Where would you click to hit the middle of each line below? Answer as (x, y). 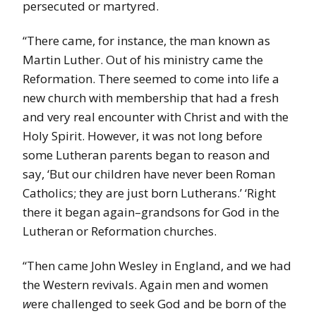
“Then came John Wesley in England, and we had (157, 266)
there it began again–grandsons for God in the (151, 212)
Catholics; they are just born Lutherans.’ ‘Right (149, 193)
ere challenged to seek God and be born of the (159, 304)
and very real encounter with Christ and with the (156, 117)
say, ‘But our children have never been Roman (149, 174)
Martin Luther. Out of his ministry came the (143, 60)
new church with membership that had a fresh (151, 98)
